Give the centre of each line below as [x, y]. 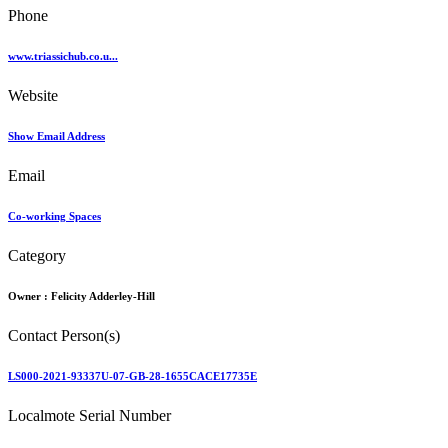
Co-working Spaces [54, 216]
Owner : [29, 296]
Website [33, 96]
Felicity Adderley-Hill [103, 296]
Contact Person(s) [64, 335]
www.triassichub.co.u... [63, 56]
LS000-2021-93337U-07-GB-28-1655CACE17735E [132, 375]
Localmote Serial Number [89, 415]
